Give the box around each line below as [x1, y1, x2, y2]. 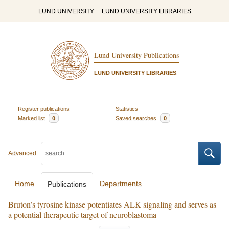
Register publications [17, 105, 70, 112]
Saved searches [116, 114, 158, 121]
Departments [100, 179, 142, 188]
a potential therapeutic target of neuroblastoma [8, 209, 156, 220]
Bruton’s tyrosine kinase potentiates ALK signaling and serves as [8, 199, 216, 210]
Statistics [116, 105, 138, 112]
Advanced [8, 150, 36, 157]
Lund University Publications [94, 50, 179, 60]
